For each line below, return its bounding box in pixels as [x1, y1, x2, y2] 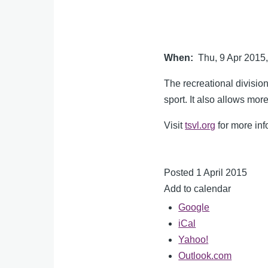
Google [178, 202, 210, 213]
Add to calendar [164, 184, 232, 194]
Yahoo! [178, 234, 209, 245]
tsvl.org [185, 120, 216, 131]
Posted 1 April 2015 [164, 167, 248, 178]
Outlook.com [178, 251, 232, 261]
